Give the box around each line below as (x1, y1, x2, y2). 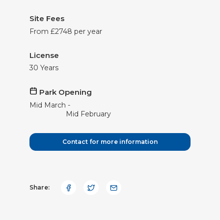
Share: (29, 184, 50, 192)
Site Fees (29, 14, 64, 24)
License (29, 50, 59, 60)
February (80, 109, 111, 118)
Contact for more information (62, 137, 158, 145)
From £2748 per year (29, 27, 102, 36)
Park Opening (39, 87, 92, 97)
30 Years (29, 63, 58, 73)
